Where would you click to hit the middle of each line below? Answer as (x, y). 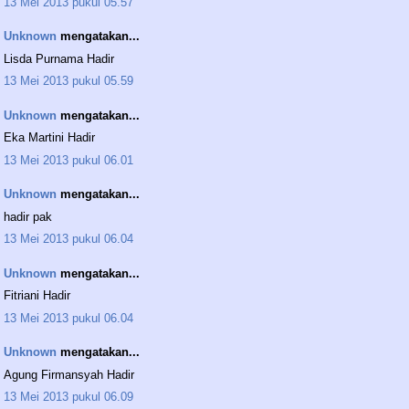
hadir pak (28, 216)
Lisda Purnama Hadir (59, 58)
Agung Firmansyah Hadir (69, 374)
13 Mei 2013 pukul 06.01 (68, 160)
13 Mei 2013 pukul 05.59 (68, 81)
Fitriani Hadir (37, 296)
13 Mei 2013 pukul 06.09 (68, 397)
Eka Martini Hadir (49, 138)
